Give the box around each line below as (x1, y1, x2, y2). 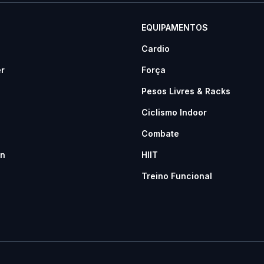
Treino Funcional (141, 171, 212, 181)
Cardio (141, 44, 170, 54)
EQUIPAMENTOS (141, 22, 208, 32)
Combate (141, 128, 179, 138)
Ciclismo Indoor (141, 107, 207, 117)
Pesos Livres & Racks (141, 86, 230, 96)
